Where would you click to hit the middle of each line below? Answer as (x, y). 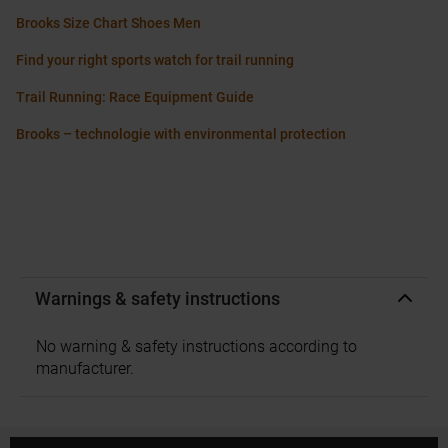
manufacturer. (85, 369)
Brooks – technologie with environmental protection (181, 134)
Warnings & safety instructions (157, 299)
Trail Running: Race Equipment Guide (135, 97)
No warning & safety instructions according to (196, 347)
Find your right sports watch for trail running (155, 60)
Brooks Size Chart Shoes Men (108, 23)
